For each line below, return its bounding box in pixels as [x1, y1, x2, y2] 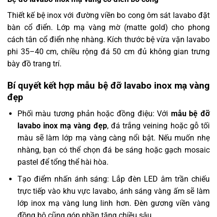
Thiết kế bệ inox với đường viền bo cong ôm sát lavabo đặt [7, 10, 210, 20]
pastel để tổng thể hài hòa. [17, 157, 108, 167]
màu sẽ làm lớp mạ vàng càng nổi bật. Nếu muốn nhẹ [17, 133, 210, 143]
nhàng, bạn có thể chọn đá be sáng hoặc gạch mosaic [17, 145, 210, 155]
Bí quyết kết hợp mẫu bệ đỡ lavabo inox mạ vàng [7, 79, 210, 91]
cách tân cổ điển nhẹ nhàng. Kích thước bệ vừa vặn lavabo [7, 34, 210, 44]
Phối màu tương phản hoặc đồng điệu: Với [17, 109, 171, 119]
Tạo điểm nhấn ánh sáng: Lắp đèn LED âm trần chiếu [17, 174, 210, 184]
